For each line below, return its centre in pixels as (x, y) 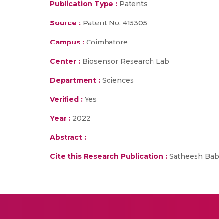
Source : (65, 23)
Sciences (117, 80)
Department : (75, 80)
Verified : (66, 99)
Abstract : (68, 137)
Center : (65, 61)
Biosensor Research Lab (125, 61)
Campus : (67, 42)
